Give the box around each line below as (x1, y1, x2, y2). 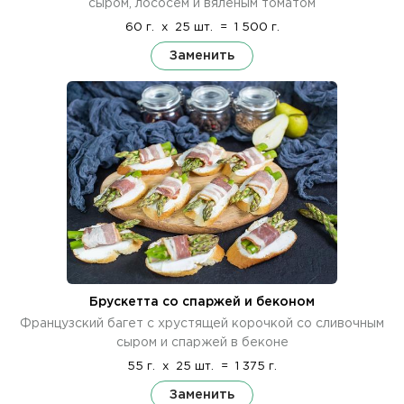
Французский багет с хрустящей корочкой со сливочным (20, 317, 384, 329)
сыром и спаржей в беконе (115, 336, 289, 348)
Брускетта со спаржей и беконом (89, 296, 315, 308)
